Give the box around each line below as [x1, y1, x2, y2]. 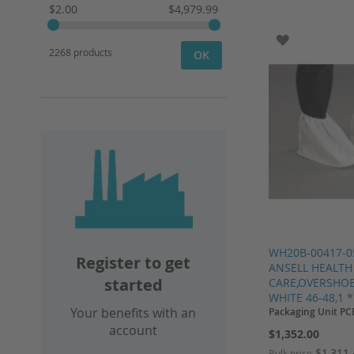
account [109, 322, 158, 339]
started [104, 274, 163, 296]
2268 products [49, 46, 112, 58]
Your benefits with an [70, 304, 197, 322]
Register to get [76, 252, 191, 273]
